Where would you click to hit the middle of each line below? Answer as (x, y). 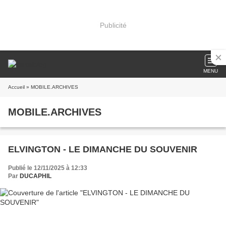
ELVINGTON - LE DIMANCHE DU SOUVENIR (103, 149)
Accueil (16, 87)
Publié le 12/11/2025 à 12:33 (48, 168)
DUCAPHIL (36, 176)
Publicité (113, 25)
